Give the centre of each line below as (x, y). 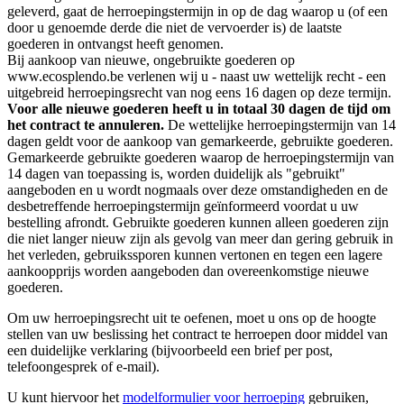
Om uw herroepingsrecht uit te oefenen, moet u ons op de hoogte (192, 318)
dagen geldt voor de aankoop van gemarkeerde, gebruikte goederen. (200, 142)
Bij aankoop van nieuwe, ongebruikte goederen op (151, 60)
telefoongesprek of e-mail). (83, 367)
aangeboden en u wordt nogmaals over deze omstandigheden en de (197, 190)
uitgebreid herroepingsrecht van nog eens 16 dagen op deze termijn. (199, 93)
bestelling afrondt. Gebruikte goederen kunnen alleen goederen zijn (198, 223)
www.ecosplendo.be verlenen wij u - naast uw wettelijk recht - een (197, 77)
